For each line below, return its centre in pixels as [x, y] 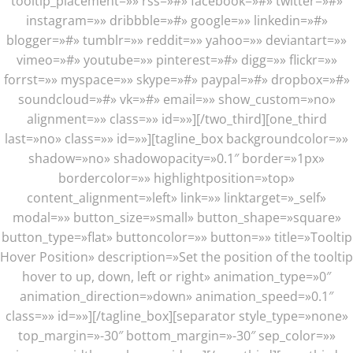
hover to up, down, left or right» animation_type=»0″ [176, 277]
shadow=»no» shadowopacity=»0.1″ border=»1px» [176, 158]
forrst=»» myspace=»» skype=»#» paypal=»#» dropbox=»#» [176, 80]
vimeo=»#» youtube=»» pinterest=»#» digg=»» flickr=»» [176, 60]
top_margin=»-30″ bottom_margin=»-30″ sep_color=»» [176, 336]
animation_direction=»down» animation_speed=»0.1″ [176, 296]
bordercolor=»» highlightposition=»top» [176, 178]
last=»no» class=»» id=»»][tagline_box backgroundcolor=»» [176, 139]
